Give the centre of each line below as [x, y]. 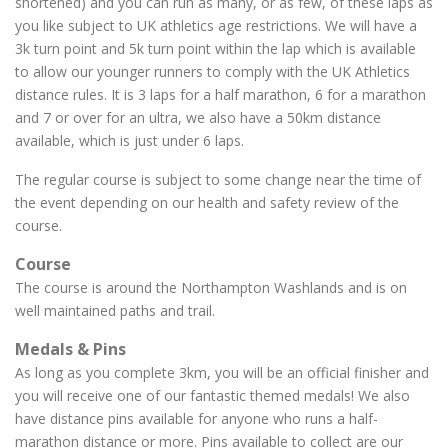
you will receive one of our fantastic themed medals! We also [212, 396]
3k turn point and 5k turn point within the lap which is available [215, 49]
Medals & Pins [70, 349]
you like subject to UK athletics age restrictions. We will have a [216, 26]
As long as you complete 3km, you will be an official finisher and [222, 373]
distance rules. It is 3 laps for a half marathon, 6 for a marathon [220, 95]
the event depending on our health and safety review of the [207, 203]
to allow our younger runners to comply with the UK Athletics [212, 72]
